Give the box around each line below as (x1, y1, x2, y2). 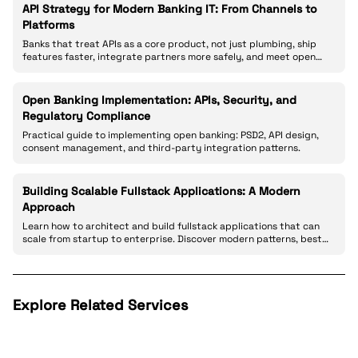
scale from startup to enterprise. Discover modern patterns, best (22, 233, 322, 245)
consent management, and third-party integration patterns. (22, 141, 300, 154)
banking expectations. (22, 63, 126, 76)
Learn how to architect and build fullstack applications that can (22, 220, 320, 233)
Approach (22, 200, 75, 214)
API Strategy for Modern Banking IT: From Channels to (22, 2, 317, 16)
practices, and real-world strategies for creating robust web (22, 245, 305, 258)
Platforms (22, 18, 74, 32)
